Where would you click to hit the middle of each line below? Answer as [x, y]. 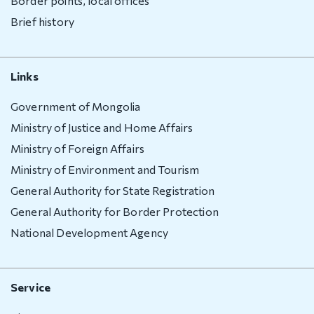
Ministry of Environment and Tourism [105, 169]
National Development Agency [90, 232]
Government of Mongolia [76, 106]
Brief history [42, 21]
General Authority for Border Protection [115, 211]
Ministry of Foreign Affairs [78, 148]
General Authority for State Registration [112, 190]
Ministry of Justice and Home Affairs [102, 127]
